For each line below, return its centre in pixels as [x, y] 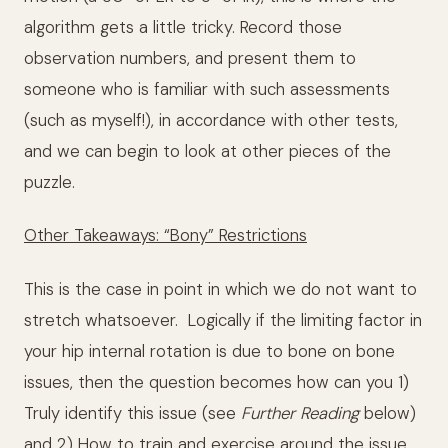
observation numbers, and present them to [190, 58]
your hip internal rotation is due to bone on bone [209, 350]
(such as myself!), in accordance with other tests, [211, 120]
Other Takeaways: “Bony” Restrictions [165, 235]
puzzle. [49, 182]
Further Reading [300, 412]
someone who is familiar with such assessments [207, 89]
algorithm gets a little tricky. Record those [183, 27]
